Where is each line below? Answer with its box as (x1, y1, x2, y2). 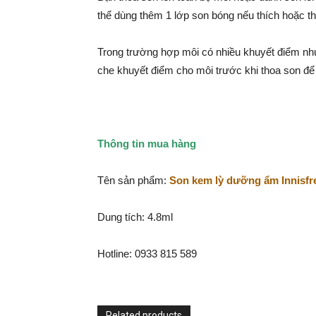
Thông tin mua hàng (97, 138, 196, 150)
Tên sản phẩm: (97, 174, 169, 186)
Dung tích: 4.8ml (97, 211, 173, 223)
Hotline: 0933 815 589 (97, 248, 197, 260)
